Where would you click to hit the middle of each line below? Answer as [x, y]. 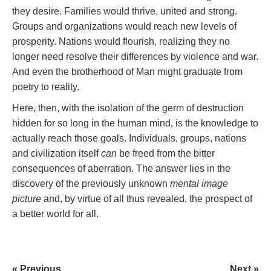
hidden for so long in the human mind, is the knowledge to [135, 123]
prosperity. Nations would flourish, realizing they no [121, 42]
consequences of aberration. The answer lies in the [121, 169]
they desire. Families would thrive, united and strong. [125, 11]
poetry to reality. [46, 87]
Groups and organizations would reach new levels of [124, 27]
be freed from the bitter [166, 154]
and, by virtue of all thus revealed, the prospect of [147, 199]
